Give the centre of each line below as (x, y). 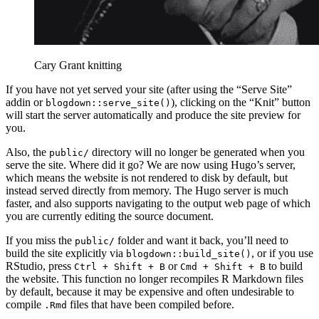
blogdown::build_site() (189, 253)
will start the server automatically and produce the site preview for (153, 115)
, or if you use (282, 253)
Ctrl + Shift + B (120, 266)
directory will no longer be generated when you (197, 152)
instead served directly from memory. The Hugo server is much (147, 190)
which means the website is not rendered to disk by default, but (147, 177)
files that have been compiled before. (151, 304)
